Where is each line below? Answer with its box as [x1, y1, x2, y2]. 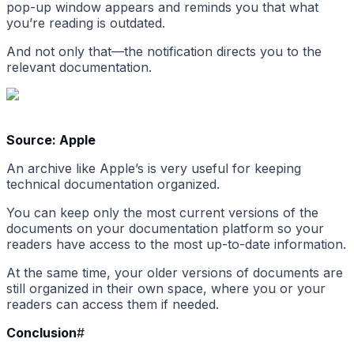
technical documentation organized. [6, 176, 220, 193]
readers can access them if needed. [6, 296, 219, 313]
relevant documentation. [6, 59, 152, 76]
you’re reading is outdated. [6, 15, 165, 32]
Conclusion [6, 325, 77, 341]
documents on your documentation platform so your [6, 220, 324, 237]
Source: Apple [6, 132, 96, 149]
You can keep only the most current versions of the [6, 205, 318, 221]
